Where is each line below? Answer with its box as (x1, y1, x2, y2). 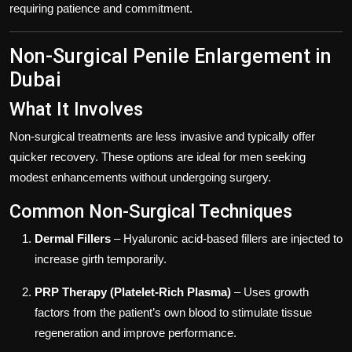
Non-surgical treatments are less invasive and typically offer (9, 129, 315, 143)
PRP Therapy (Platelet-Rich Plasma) (35, 284, 231, 299)
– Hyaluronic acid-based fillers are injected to (111, 231, 343, 245)
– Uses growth (231, 284, 309, 299)
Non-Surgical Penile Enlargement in (9, 44, 332, 68)
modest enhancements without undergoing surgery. (9, 170, 271, 184)
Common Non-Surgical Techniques (9, 200, 292, 222)
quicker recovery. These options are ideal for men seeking (9, 149, 306, 163)
